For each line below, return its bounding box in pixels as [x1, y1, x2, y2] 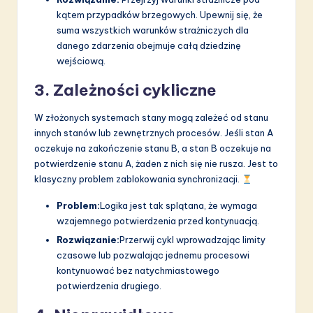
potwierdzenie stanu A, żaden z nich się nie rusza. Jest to [34, 158, 278, 170]
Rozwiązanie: [57, 234, 119, 246]
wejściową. [57, 55, 105, 67]
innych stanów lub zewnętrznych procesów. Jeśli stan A [34, 127, 273, 139]
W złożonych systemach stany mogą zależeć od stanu [34, 112, 268, 124]
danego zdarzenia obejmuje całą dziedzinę [57, 40, 241, 52]
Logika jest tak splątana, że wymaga [100, 200, 257, 212]
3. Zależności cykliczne [34, 80, 217, 101]
